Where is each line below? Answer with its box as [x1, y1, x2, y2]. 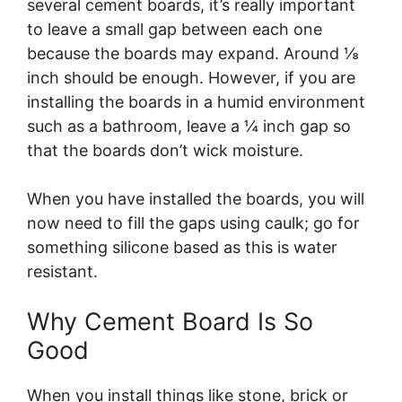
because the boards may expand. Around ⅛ [27, 44, 359, 64]
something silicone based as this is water [27, 238, 337, 258]
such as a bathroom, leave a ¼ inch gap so [27, 117, 351, 136]
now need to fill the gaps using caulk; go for [27, 214, 360, 233]
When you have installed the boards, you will [27, 189, 364, 209]
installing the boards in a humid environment [27, 92, 365, 112]
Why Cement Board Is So [27, 307, 313, 337]
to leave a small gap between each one [27, 20, 322, 39]
